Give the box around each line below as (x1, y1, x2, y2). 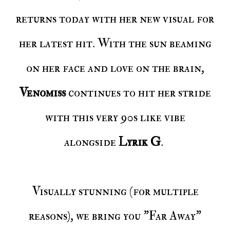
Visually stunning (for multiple (31, 183, 40, 200)
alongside (64, 134, 119, 150)
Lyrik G (119, 134, 161, 150)
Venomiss (19, 85, 66, 101)
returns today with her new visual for (16, 11, 214, 27)
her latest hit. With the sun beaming (18, 35, 212, 52)
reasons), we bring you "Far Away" (29, 208, 201, 224)
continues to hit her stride (66, 85, 211, 101)
